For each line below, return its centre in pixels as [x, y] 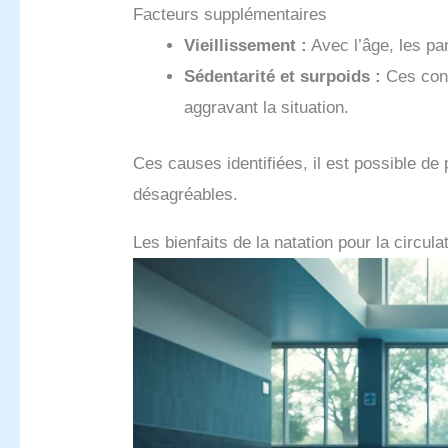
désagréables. [186, 195]
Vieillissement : [246, 45]
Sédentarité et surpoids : [283, 76]
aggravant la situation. [267, 107]
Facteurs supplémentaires [230, 14]
